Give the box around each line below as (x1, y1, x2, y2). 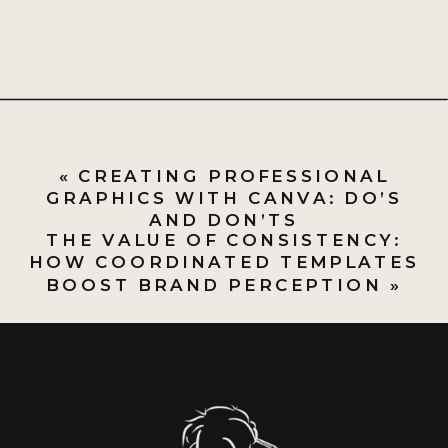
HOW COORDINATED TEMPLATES (28, 251, 420, 273)
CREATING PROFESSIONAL (77, 165, 390, 187)
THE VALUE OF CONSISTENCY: (46, 229, 402, 251)
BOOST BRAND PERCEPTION (46, 274, 383, 296)
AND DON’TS (149, 209, 299, 231)
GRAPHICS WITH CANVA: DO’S (45, 187, 403, 209)
